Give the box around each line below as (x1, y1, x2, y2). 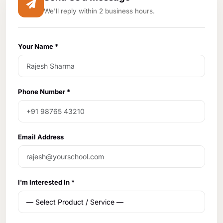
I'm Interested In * (18, 178, 75, 186)
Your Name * (18, 42, 58, 50)
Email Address (18, 132, 64, 141)
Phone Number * (18, 87, 70, 96)
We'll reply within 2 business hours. (44, 7, 155, 15)
